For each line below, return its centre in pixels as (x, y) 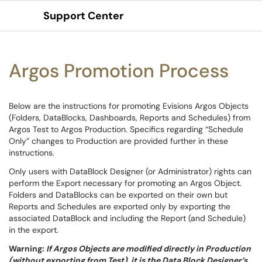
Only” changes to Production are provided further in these (118, 141)
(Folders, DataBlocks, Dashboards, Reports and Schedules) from (130, 118)
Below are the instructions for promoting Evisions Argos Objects (129, 106)
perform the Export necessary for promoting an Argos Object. (125, 183)
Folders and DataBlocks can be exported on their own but (118, 195)
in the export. (34, 230)
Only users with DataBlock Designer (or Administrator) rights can (130, 171)
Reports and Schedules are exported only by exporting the (120, 206)
